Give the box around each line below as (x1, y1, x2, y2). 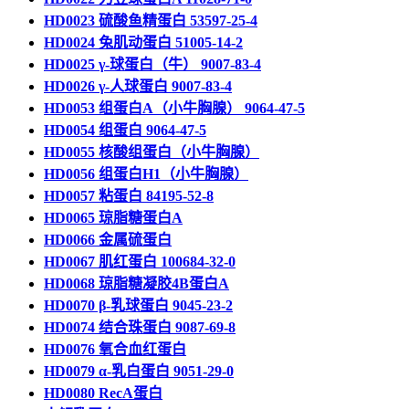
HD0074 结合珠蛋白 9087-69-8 (44, 320, 236, 335)
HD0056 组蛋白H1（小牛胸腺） (44, 166, 248, 182)
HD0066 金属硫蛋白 (44, 232, 172, 247)
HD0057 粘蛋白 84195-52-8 (44, 188, 214, 204)
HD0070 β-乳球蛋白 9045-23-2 (44, 298, 233, 313)
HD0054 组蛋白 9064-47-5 (44, 122, 206, 138)
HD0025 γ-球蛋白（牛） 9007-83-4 (44, 57, 261, 72)
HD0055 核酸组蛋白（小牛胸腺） (44, 144, 259, 160)
